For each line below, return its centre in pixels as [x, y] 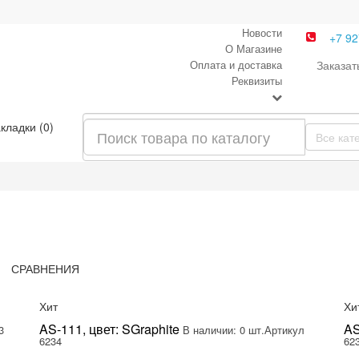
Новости [262, 32]
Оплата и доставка [236, 65]
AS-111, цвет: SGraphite [109, 329]
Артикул [284, 330]
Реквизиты [256, 81]
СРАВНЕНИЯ [45, 268]
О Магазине [253, 48]
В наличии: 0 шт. [224, 330]
